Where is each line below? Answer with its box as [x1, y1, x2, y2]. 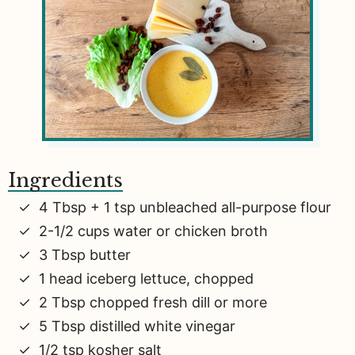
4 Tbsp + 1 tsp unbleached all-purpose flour [39, 198, 331, 216]
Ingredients [8, 168, 123, 192]
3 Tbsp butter [39, 246, 131, 263]
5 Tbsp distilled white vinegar [39, 317, 235, 334]
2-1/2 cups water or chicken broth [39, 222, 268, 239]
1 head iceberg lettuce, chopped [39, 269, 254, 287]
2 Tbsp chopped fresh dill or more [39, 293, 267, 311]
